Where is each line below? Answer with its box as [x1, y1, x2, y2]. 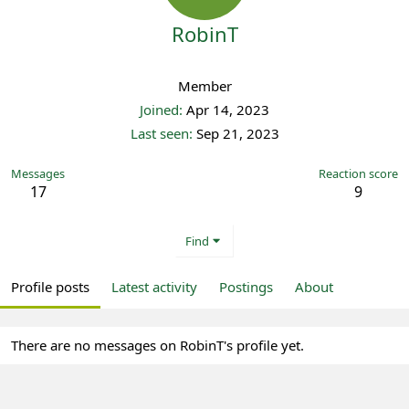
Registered [179, 56, 230, 69]
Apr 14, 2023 [186, 100, 269, 119]
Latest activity [111, 278, 197, 296]
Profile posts [11, 278, 89, 296]
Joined [140, 100, 179, 119]
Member [177, 77, 232, 95]
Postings [219, 278, 273, 296]
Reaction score [319, 165, 398, 182]
